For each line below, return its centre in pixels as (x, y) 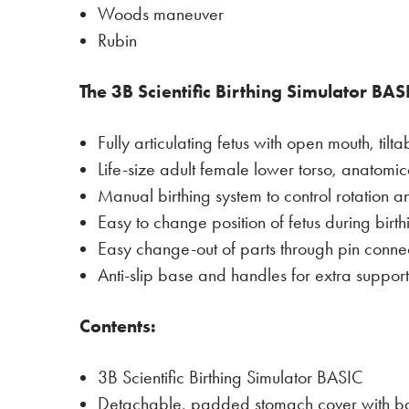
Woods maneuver (161, 14)
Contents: (118, 326)
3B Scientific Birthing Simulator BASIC (231, 378)
